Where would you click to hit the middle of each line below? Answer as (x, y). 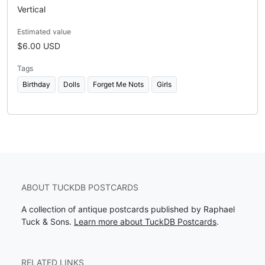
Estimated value (44, 31)
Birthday (36, 84)
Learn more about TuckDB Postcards (145, 222)
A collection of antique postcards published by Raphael (128, 209)
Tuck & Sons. (48, 222)
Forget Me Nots (118, 84)
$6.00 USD (39, 46)
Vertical (31, 9)
